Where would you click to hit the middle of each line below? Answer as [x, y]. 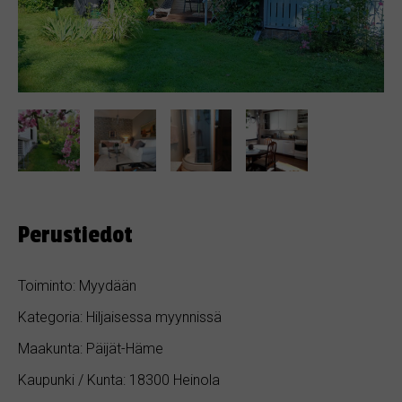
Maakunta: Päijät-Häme [91, 348]
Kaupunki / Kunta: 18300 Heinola [119, 380]
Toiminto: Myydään [77, 285]
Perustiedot [75, 235]
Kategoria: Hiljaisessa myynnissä [120, 317]
